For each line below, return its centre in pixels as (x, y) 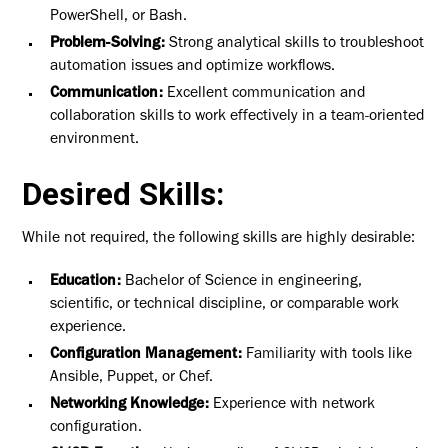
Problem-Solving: (107, 45)
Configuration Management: (145, 355)
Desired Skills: (123, 194)
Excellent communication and (265, 95)
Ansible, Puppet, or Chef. (131, 378)
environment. (94, 141)
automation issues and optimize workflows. (192, 68)
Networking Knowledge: (129, 405)
